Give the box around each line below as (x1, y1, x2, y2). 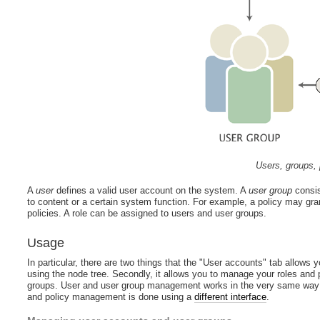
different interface (194, 291, 267, 302)
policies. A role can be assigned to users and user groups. (27, 208, 267, 219)
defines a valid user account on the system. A (54, 185, 249, 196)
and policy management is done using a (27, 291, 195, 302)
